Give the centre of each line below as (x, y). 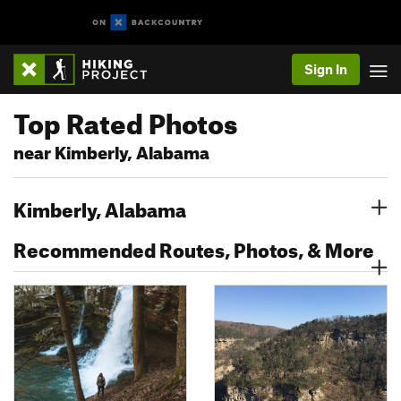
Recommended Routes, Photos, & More (194, 247)
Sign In (326, 69)
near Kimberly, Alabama (111, 150)
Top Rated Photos (125, 119)
